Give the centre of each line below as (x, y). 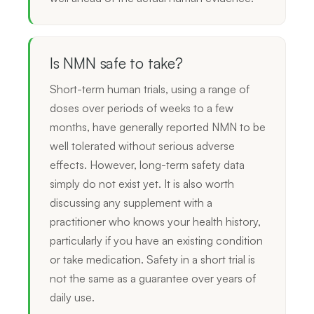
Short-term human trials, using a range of (150, 89)
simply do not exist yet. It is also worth (142, 183)
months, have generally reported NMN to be (158, 127)
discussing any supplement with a (131, 202)
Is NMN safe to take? (116, 63)
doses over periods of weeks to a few (142, 108)
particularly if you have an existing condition (156, 240)
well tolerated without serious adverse (142, 145)
